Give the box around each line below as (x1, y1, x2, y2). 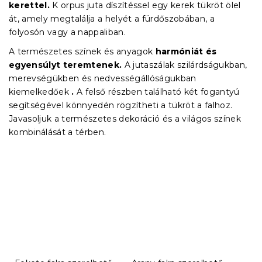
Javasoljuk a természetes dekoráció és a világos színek (9, 113, 242, 124)
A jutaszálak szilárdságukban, (122, 59, 247, 70)
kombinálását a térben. (9, 126, 106, 137)
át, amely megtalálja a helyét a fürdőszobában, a (9, 13, 215, 24)
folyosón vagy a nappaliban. (9, 26, 126, 37)
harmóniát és (155, 46, 217, 57)
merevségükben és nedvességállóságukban (9, 73, 196, 84)
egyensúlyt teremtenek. (9, 59, 122, 70)
